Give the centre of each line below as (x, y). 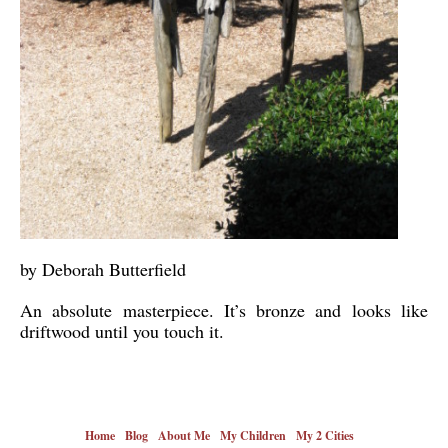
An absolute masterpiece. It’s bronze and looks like (224, 309)
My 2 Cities (325, 435)
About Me (184, 435)
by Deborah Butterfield (103, 268)
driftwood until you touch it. (122, 330)
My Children (253, 435)
